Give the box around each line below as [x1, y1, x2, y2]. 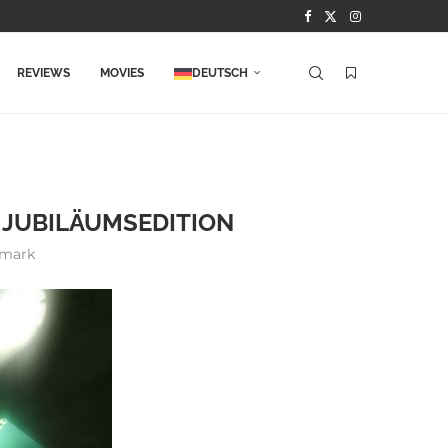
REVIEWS [17, 66, 70, 80]
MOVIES [100, 66, 144, 80]
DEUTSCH [192, 66, 248, 80]
